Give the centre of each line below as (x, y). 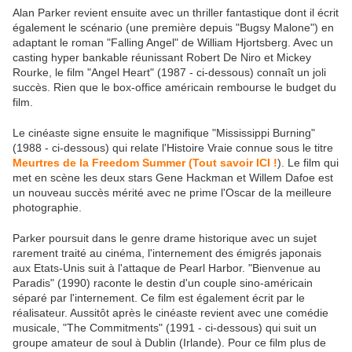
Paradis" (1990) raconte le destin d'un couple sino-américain (163, 283)
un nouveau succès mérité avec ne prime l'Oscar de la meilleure (172, 193)
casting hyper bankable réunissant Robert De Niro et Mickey (162, 58)
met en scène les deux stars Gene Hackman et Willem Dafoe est (173, 178)
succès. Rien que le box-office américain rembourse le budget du (174, 88)
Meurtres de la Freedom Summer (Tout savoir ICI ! (145, 163)
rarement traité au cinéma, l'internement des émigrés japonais (167, 253)
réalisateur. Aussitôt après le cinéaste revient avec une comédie (170, 313)
